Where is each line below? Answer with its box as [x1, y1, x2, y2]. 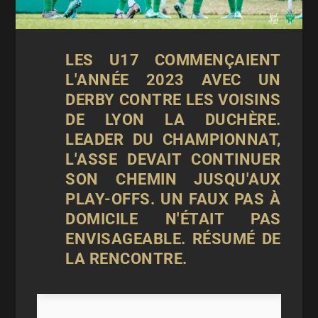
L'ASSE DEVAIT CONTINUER [65, 150, 281, 168]
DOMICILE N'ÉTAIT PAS [65, 209, 281, 228]
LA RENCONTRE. [65, 249, 187, 268]
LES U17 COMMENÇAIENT [65, 50, 281, 69]
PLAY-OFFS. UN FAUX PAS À [65, 190, 281, 208]
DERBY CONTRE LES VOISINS [65, 90, 281, 109]
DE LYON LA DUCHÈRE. [65, 110, 281, 128]
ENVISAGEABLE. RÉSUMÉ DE [65, 229, 281, 248]
